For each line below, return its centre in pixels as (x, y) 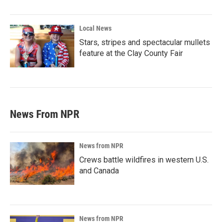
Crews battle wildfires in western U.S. (144, 160)
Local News (95, 28)
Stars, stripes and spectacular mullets (145, 42)
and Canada (99, 171)
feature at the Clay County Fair (131, 53)
